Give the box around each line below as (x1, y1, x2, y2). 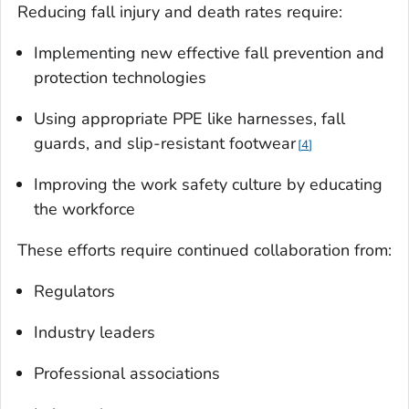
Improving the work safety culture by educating (34, 173, 383, 196)
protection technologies (34, 67, 206, 89)
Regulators (34, 280, 115, 303)
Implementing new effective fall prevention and (34, 42, 384, 65)
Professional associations (34, 362, 220, 385)
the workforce (34, 198, 135, 221)
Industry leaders (34, 321, 155, 344)
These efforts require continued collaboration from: (17, 239, 392, 262)
